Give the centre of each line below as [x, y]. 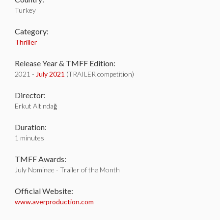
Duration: [31, 127]
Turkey [25, 10]
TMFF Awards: [41, 159]
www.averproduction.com [54, 202]
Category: [32, 31]
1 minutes [29, 138]
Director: [30, 95]
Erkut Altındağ [36, 106]
